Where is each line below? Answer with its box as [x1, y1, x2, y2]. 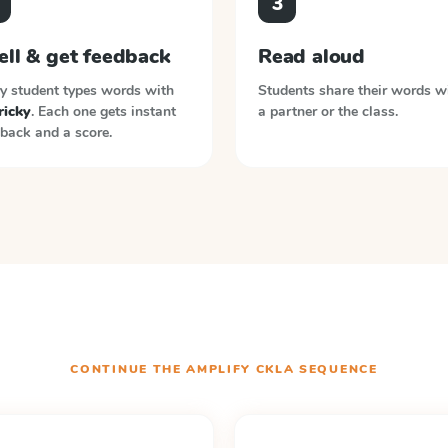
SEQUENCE [294, 361, 378, 377]
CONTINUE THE [70, 361, 187, 377]
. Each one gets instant [30, 102, 176, 121]
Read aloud [258, 43, 365, 70]
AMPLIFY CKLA [186, 361, 295, 377]
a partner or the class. [258, 102, 398, 121]
